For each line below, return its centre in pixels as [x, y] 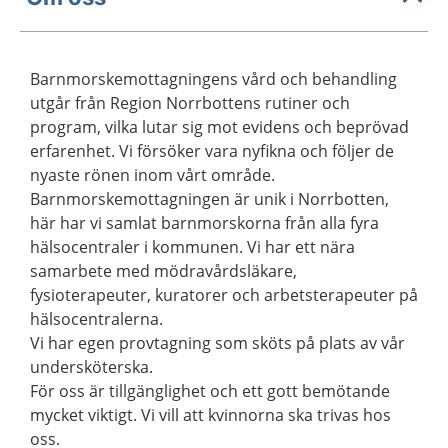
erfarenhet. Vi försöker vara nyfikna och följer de [212, 151]
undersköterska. [91, 367]
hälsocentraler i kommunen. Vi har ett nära [192, 247]
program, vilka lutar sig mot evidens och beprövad [219, 127]
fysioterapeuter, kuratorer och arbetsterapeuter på [224, 295]
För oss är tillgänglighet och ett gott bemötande [210, 391]
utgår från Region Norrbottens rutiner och [190, 103]
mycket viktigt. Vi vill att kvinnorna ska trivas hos [210, 415]
